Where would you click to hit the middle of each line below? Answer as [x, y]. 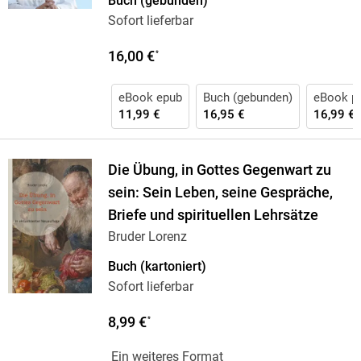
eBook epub [150, 98]
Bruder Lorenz [147, 237]
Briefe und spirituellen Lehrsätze [213, 216]
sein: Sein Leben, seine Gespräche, [220, 193]
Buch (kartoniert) [157, 267]
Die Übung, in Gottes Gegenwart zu [219, 170]
